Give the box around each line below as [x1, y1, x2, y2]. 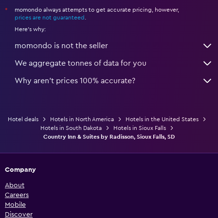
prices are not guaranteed [15, 14, 85, 20]
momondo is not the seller [15, 41, 108, 50]
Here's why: [15, 26, 46, 32]
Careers [5, 191, 29, 199]
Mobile [5, 201, 26, 208]
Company [5, 166, 36, 173]
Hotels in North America [50, 116, 114, 122]
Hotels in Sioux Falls [113, 125, 166, 131]
